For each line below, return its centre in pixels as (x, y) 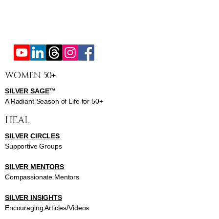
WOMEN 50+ (30, 76)
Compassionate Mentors (42, 177)
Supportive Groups (33, 146)
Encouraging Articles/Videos (47, 208)
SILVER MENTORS (35, 167)
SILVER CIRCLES (33, 136)
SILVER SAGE (27, 91)
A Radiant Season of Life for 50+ (54, 101)
